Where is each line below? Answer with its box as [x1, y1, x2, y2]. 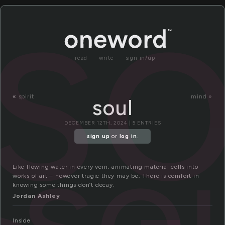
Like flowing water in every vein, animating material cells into [13, 163, 198, 171]
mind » [191, 93, 212, 100]
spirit [18, 93, 34, 100]
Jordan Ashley [13, 192, 60, 200]
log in [119, 133, 137, 140]
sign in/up [125, 55, 155, 61]
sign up [86, 133, 110, 140]
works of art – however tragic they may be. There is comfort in [13, 172, 199, 180]
